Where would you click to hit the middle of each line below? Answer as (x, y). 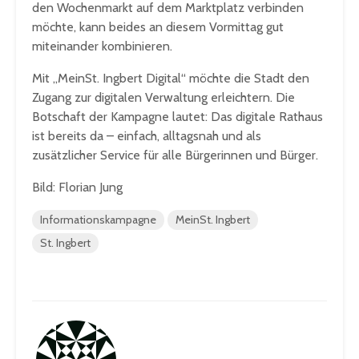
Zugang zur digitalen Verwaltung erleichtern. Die (163, 98)
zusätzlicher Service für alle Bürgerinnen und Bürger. (175, 155)
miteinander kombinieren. (102, 46)
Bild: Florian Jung (77, 188)
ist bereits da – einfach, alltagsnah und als (147, 136)
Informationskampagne (98, 220)
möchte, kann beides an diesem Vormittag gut (158, 27)
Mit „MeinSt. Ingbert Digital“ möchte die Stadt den (171, 79)
